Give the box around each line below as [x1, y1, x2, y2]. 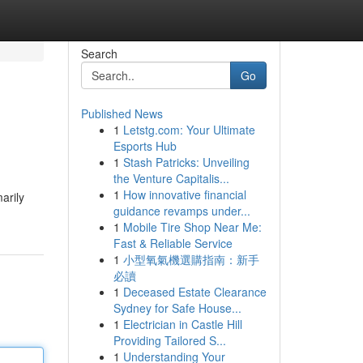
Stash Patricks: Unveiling [122, 154, 250, 170]
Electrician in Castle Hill [122, 316, 242, 332]
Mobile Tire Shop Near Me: [122, 219, 262, 235]
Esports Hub [113, 138, 177, 154]
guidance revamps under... [113, 203, 250, 219]
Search [80, 45, 117, 62]
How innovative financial [122, 186, 246, 203]
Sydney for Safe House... [113, 300, 241, 316]
